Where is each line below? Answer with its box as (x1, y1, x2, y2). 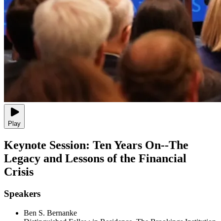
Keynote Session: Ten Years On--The (4, 138, 188, 151)
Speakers (4, 188, 40, 199)
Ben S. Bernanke (24, 208, 77, 217)
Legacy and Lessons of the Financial (4, 151, 186, 165)
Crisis (4, 165, 34, 178)
